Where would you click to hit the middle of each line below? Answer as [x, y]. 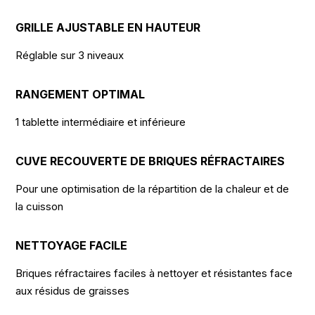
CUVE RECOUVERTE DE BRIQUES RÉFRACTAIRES [150, 161]
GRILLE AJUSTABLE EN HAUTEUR [108, 28]
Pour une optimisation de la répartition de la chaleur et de [153, 189]
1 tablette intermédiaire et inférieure [101, 122]
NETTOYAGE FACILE [72, 246]
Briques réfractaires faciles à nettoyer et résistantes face [154, 274]
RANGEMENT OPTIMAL [81, 95]
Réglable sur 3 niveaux [70, 56]
